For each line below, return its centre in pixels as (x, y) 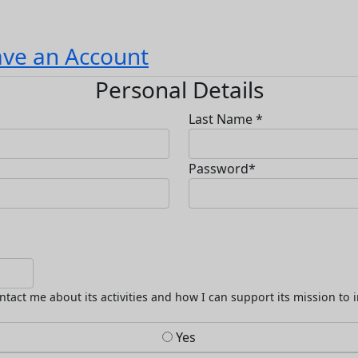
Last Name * (226, 119)
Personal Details (179, 90)
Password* (222, 169)
